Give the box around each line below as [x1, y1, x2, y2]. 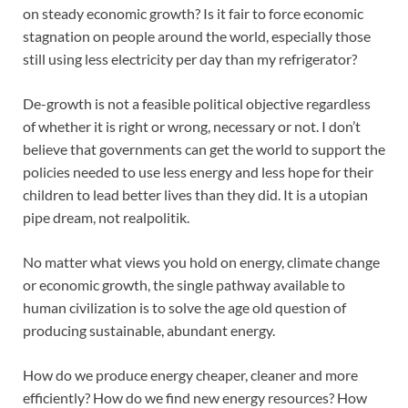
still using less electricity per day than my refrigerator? [23, 50, 357, 68]
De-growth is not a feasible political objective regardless [23, 95, 371, 113]
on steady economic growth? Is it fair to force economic [23, 5, 363, 23]
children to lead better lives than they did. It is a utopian [23, 186, 368, 204]
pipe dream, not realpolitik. [23, 209, 189, 227]
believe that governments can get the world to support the [23, 140, 385, 158]
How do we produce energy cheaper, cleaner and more [23, 366, 358, 384]
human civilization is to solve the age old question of [23, 299, 346, 317]
